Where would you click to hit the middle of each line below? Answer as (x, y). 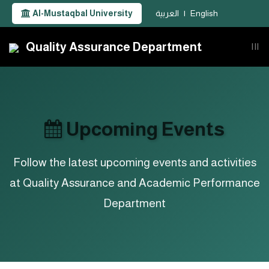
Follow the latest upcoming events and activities (134, 162)
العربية (167, 13)
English (204, 13)
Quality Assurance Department (110, 47)
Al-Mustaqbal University (82, 13)
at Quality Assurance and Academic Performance (134, 183)
